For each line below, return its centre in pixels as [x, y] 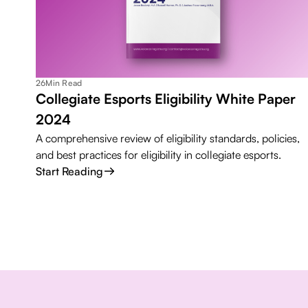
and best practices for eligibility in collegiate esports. [158, 154]
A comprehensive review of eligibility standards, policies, [168, 138]
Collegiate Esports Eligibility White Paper [166, 98]
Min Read [64, 82]
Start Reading [69, 171]
